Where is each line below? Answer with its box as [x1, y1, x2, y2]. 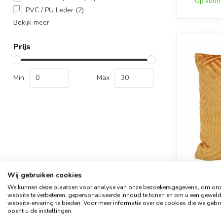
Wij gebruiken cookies [7, 170, 81, 180]
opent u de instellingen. [7, 207, 73, 215]
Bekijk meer [13, 17, 49, 27]
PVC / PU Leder [26, 5, 75, 15]
